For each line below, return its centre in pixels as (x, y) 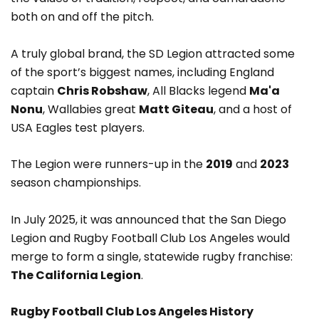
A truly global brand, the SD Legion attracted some (153, 53)
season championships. (76, 183)
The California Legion (76, 275)
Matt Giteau (176, 109)
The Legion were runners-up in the (108, 164)
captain (34, 90)
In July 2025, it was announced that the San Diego (148, 219)
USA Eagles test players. (78, 127)
